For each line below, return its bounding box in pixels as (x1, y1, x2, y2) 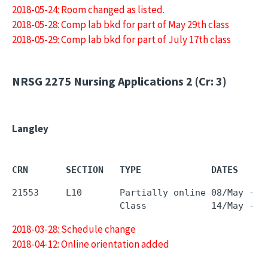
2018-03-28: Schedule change (12, 223, 136, 236)
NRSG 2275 (12, 74, 71, 89)
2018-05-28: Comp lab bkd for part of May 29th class (12, 18, 229, 31)
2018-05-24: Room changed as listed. (12, 3, 165, 16)
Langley (12, 122, 48, 135)
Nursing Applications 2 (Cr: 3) (71, 74, 227, 89)
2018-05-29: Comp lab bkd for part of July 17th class (12, 33, 231, 46)
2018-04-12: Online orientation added (12, 237, 169, 251)
